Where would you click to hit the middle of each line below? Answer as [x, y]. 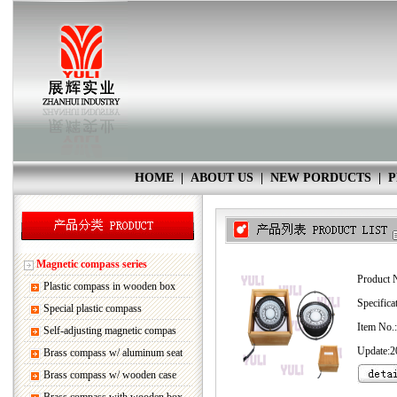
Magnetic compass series [92, 264]
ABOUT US [222, 178]
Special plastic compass [93, 308]
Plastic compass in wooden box [109, 286]
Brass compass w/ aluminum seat [113, 353]
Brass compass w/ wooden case [110, 375]
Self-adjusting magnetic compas [110, 331]
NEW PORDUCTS [320, 178]
